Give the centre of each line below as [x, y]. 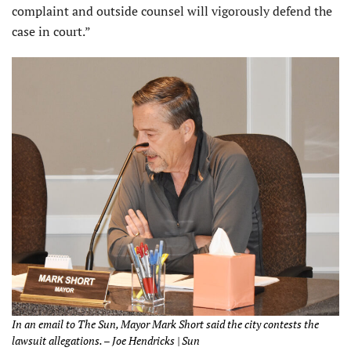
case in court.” [51, 32]
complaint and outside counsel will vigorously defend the [172, 11]
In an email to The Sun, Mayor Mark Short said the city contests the [165, 324]
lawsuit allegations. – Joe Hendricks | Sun [106, 340]
